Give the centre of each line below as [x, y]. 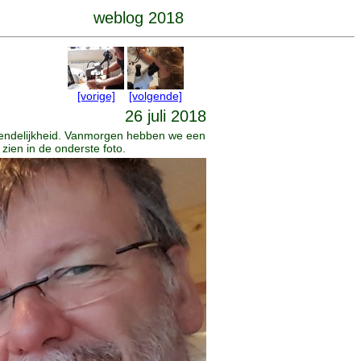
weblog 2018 [139, 18]
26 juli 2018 [166, 116]
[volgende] [156, 96]
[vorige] [96, 96]
